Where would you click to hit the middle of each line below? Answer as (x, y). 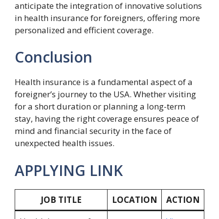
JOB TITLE (61, 199)
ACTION (183, 199)
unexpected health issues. (65, 143)
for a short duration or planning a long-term (100, 106)
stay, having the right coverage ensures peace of (107, 119)
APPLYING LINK (69, 170)
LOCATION (134, 199)
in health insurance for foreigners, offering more (107, 18)
